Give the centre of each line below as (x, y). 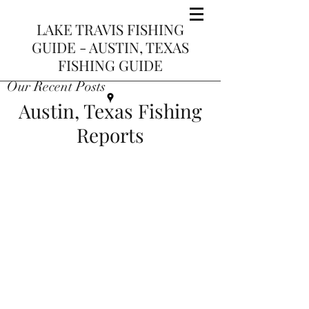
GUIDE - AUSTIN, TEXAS (110, 47)
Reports (110, 135)
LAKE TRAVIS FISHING (110, 29)
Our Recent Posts (56, 87)
